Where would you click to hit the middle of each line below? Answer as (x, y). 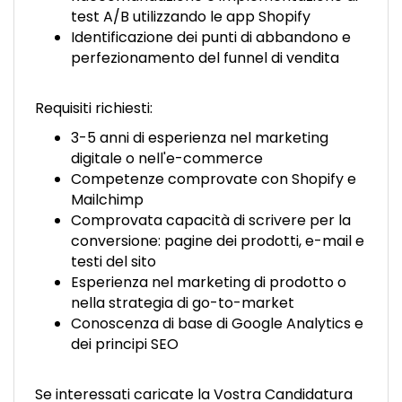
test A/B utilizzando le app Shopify (191, 17)
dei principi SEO (125, 344)
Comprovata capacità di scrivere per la (211, 220)
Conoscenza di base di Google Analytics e (217, 323)
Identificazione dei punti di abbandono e (211, 37)
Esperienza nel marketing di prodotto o (209, 282)
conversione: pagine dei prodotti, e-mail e (218, 241)
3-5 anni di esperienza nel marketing (200, 138)
